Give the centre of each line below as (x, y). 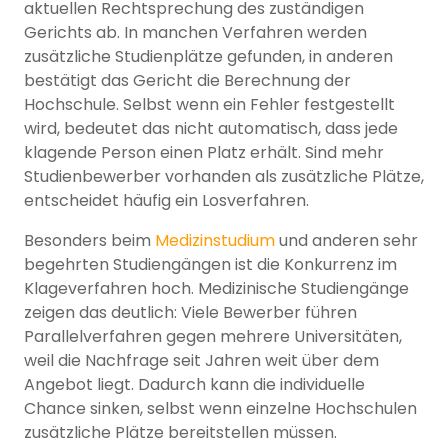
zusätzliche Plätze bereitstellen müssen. (180, 433)
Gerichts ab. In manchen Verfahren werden (195, 33)
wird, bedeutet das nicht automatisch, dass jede (211, 129)
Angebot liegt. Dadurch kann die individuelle (194, 385)
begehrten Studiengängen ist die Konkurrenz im (210, 265)
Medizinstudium (215, 241)
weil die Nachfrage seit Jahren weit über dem (201, 361)
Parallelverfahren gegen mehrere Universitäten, (213, 337)
